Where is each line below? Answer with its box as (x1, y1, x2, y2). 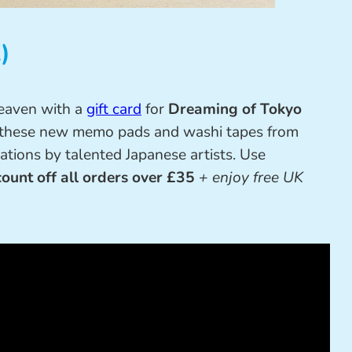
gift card (86, 99, 141, 120)
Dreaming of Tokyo (168, 99, 302, 120)
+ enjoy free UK (195, 167, 303, 189)
